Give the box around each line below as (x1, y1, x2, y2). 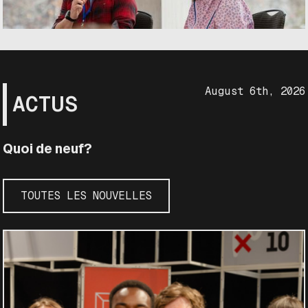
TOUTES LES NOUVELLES (21, 190, 153, 202)
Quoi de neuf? (3, 140, 93, 156)
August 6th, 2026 (204, 85, 305, 97)
